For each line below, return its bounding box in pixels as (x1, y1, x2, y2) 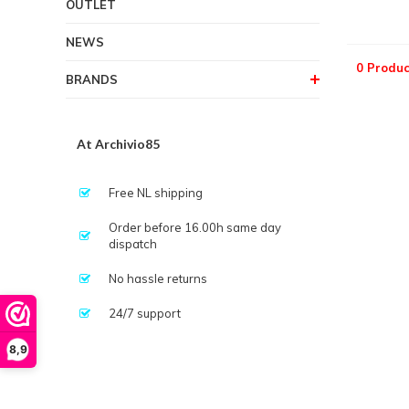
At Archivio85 (77, 135, 160, 152)
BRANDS (66, 71, 118, 87)
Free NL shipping (109, 184, 203, 200)
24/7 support (109, 305, 181, 320)
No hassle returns (109, 270, 207, 286)
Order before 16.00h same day (109, 219, 281, 235)
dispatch (109, 236, 157, 251)
